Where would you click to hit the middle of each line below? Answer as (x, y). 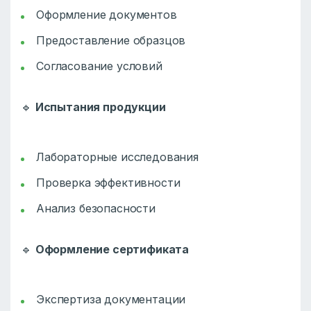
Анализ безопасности (96, 209)
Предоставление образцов (111, 41)
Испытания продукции (100, 107)
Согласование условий (99, 66)
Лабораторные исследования (117, 157)
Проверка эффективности (108, 183)
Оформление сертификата (112, 250)
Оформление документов (107, 15)
